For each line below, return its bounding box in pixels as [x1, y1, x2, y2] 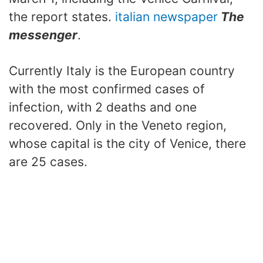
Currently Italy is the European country [9, 63, 235, 78]
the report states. [9, 9, 115, 24]
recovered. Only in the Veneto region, [9, 117, 227, 133]
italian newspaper [115, 9, 218, 24]
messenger [9, 27, 77, 42]
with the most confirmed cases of [9, 81, 205, 96]
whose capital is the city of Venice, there [9, 136, 246, 151]
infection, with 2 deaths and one [9, 99, 197, 114]
